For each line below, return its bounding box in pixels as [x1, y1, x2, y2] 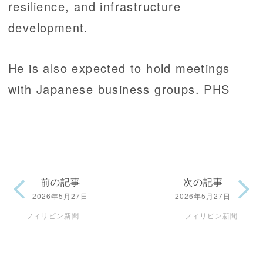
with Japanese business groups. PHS [8, 80, 230, 98]
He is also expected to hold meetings [8, 59, 230, 77]
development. [8, 19, 89, 36]
